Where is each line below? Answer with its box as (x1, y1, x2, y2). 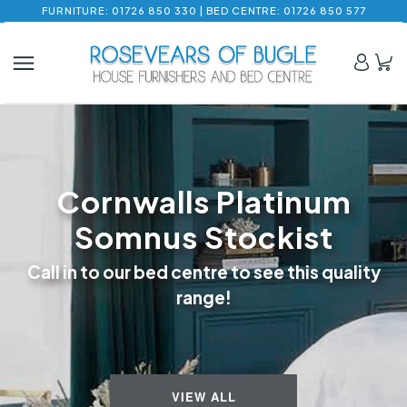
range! (175, 286, 232, 309)
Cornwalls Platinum (55, 183, 352, 221)
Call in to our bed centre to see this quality (26, 261, 381, 283)
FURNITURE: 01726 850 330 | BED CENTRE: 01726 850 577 (41, 5, 366, 17)
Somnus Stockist (74, 218, 333, 256)
